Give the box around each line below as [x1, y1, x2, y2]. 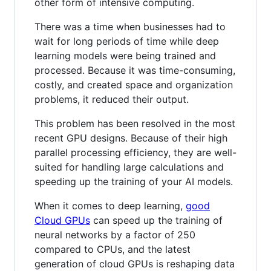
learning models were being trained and [34, 49, 216, 62]
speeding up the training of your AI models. [34, 175, 233, 188]
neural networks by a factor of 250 [34, 228, 195, 241]
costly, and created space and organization [34, 78, 233, 91]
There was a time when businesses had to [34, 20, 226, 33]
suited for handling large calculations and [34, 160, 224, 173]
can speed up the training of [90, 214, 223, 226]
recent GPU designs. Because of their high [34, 131, 227, 144]
